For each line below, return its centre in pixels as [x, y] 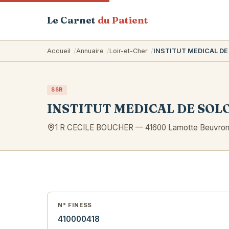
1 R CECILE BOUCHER [94, 128]
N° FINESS [75, 205]
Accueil [59, 51]
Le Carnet [72, 20]
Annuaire [90, 51]
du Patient [123, 20]
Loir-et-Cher [129, 51]
